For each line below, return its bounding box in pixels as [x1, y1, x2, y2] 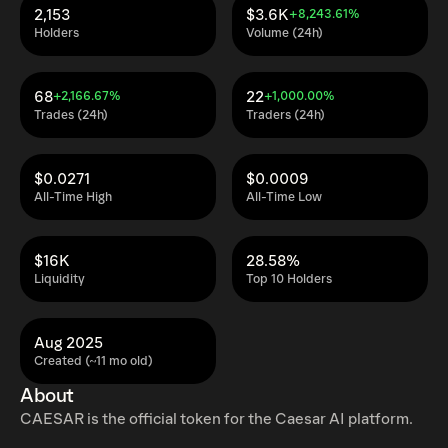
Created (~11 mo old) [34, 354, 153, 369]
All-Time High [34, 190, 112, 205]
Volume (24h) [246, 26, 323, 41]
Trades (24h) [34, 108, 108, 123]
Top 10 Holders [246, 272, 332, 287]
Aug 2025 [34, 334, 103, 352]
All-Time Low [246, 190, 322, 205]
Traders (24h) [246, 108, 325, 123]
